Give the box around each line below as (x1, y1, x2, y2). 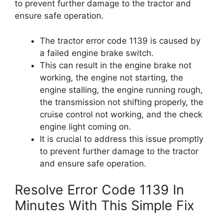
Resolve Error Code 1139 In (15, 182, 184, 198)
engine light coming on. (40, 121, 131, 132)
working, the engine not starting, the (40, 72, 183, 82)
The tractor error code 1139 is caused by (40, 35, 200, 46)
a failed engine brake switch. (40, 48, 154, 58)
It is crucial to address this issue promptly (40, 134, 203, 144)
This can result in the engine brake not (40, 60, 192, 70)
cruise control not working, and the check (40, 109, 202, 119)
